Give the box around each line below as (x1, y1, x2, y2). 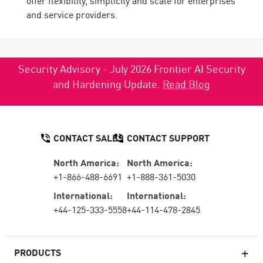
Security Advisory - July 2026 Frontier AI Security (18, 60, 245, 76)
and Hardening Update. (53, 75, 163, 91)
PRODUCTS (14, 245, 61, 259)
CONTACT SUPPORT (127, 130, 210, 144)
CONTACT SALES (53, 130, 123, 144)
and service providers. (26, 7, 117, 21)
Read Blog (163, 75, 210, 91)
